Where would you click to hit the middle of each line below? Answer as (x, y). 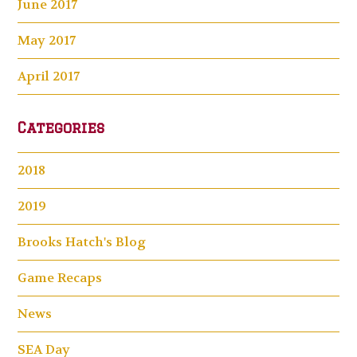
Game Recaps (60, 277)
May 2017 (47, 40)
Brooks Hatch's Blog (82, 241)
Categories (61, 127)
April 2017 (49, 76)
